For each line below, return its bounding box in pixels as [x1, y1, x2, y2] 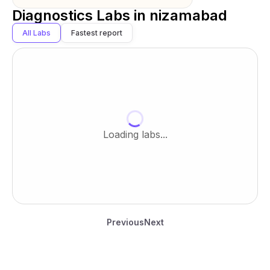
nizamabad [149, 7, 227, 24]
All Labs [22, 28, 51, 37]
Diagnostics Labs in [12, 7, 149, 24]
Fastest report [71, 28, 122, 37]
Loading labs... [102, 128, 168, 140]
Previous [106, 217, 144, 227]
